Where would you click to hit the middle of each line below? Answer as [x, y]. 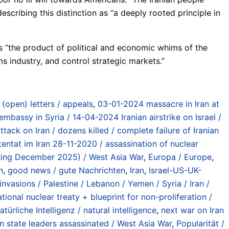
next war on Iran [192, 210]
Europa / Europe [180, 157]
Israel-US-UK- [175, 170]
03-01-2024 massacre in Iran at [158, 104]
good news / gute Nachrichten [66, 170]
